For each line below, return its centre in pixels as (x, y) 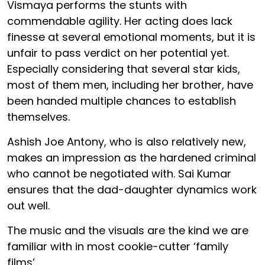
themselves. (38, 117)
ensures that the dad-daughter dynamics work (132, 190)
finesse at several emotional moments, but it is (131, 37)
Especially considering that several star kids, (124, 69)
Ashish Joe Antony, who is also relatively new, (127, 142)
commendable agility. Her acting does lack (120, 21)
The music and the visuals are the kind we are (128, 231)
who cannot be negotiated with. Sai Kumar (119, 174)
